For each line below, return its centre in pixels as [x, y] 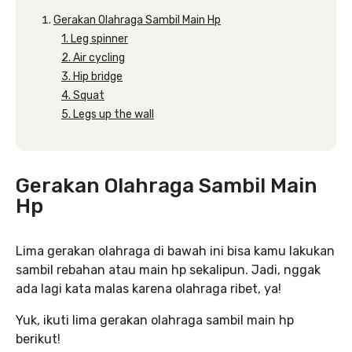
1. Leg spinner [95, 39]
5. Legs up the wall [108, 114]
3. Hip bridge [92, 77]
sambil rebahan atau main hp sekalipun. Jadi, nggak [168, 270]
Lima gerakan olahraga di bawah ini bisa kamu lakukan [175, 251]
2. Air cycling [93, 58]
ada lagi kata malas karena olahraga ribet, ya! [148, 289]
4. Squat [83, 95]
